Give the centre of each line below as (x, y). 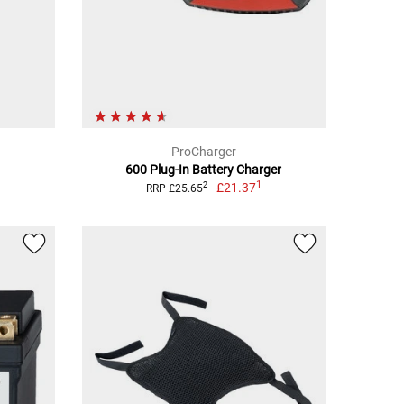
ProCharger (203, 151)
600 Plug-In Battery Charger (204, 169)
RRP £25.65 (175, 188)
